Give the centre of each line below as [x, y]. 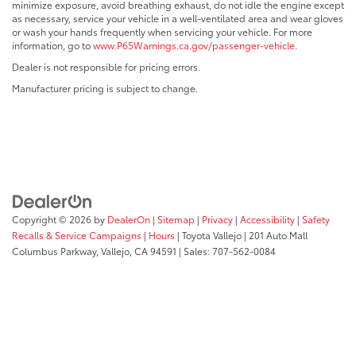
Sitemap [176, 219]
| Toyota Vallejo [208, 234]
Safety [316, 219]
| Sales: [194, 250]
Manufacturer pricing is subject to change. [105, 88]
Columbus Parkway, [55, 250]
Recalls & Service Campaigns [77, 234]
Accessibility [267, 219]
